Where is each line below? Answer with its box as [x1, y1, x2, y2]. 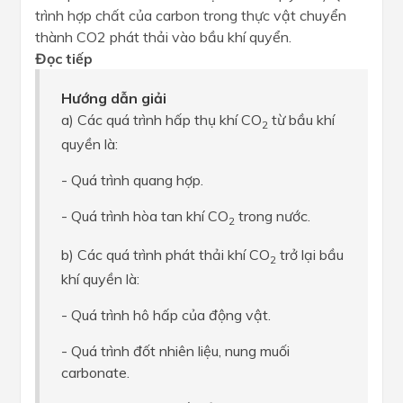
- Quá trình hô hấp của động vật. [61, 306, 271, 325]
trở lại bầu [276, 246, 344, 264]
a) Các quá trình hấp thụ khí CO [61, 110, 262, 129]
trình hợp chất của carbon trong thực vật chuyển [35, 5, 346, 24]
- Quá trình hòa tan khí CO [61, 206, 228, 225]
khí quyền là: [61, 270, 139, 289]
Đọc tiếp [35, 49, 93, 67]
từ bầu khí [268, 110, 335, 129]
